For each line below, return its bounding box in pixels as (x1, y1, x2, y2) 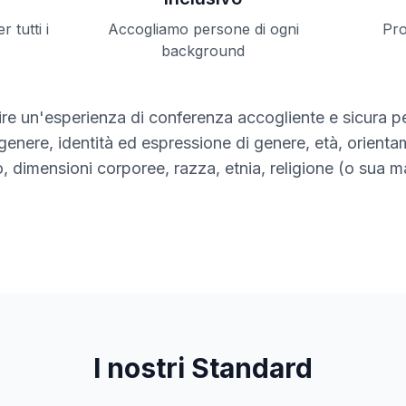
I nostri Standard (93, 352, 313, 384)
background (161, 42, 245, 60)
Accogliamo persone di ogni (107, 20, 299, 38)
